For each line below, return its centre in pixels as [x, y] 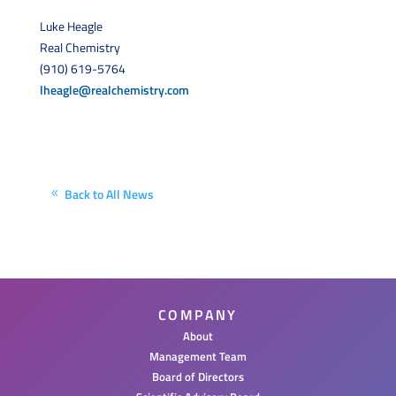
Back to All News [109, 194]
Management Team [198, 356]
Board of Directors [198, 376]
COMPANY [198, 314]
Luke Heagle [71, 26]
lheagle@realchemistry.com [114, 89]
